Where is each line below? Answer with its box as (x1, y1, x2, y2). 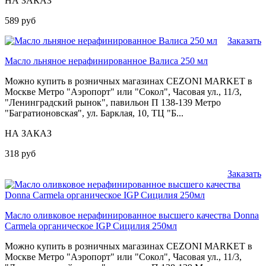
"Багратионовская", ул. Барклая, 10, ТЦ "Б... (5, 107, 183, 118)
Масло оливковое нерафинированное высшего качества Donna (5, 210, 259, 220)
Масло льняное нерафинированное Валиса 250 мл (5, 55, 208, 66)
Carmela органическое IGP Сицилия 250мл (5, 220, 177, 231)
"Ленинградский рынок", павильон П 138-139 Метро (5, 97, 221, 107)
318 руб (5, 148, 36, 159)
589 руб (5, 15, 36, 26)
